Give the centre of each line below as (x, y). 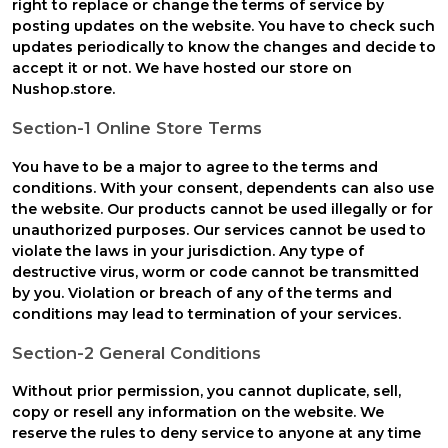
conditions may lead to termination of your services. (206, 313)
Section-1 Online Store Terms (137, 128)
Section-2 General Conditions (136, 352)
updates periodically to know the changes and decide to (224, 46)
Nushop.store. (63, 88)
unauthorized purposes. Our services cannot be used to (219, 229)
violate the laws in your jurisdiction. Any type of (188, 250)
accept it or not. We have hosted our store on (182, 67)
